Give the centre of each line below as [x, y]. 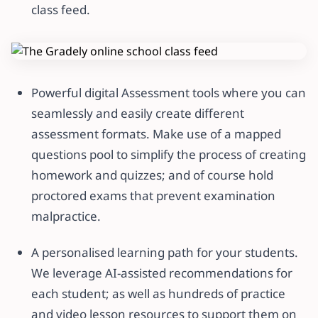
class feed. [61, 10]
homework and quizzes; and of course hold [152, 175]
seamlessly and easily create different [138, 113]
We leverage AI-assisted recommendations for [162, 273]
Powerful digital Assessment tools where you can [169, 93]
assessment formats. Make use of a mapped [156, 134]
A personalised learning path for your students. [165, 252]
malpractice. [66, 216]
